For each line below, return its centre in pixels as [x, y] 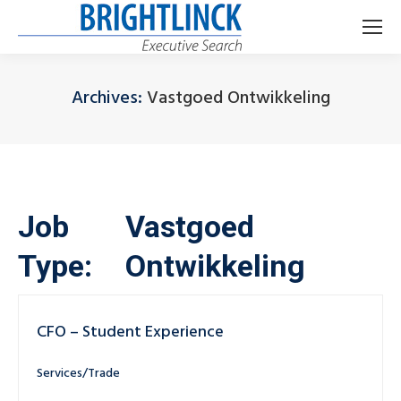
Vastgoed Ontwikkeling [238, 98]
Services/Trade [78, 374]
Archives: [109, 98]
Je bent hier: [238, 124]
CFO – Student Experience [130, 333]
